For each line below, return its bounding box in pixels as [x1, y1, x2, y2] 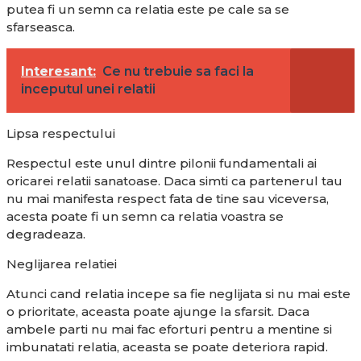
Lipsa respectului [6, 125, 115, 141]
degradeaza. [6, 226, 85, 242]
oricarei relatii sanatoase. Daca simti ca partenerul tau [6, 172, 342, 189]
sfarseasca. [6, 19, 75, 35]
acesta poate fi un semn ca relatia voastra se [6, 208, 284, 224]
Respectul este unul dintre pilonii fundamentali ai [6, 155, 317, 171]
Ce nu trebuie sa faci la [102, 63, 254, 79]
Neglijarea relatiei [6, 255, 117, 272]
